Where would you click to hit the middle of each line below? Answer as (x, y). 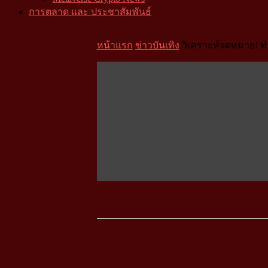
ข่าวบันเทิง (157, 45)
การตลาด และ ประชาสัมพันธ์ (90, 12)
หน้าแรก (115, 45)
